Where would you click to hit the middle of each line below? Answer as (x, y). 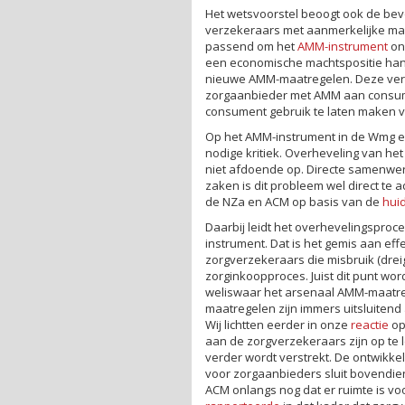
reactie (370, 324)
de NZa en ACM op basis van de (294, 201)
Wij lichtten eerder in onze (278, 324)
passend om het (251, 46)
